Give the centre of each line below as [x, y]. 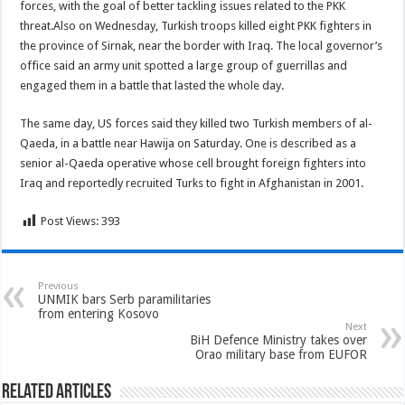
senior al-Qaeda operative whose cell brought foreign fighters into [193, 163]
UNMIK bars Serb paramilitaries [125, 299]
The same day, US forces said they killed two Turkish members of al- [197, 123]
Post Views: [70, 221]
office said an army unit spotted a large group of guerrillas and [184, 66]
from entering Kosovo [99, 314]
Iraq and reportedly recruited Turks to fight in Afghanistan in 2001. [192, 183]
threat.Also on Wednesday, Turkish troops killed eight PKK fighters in [196, 26]
